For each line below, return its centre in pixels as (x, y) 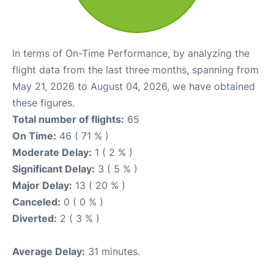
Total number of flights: (68, 119)
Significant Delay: (54, 169)
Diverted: (35, 218)
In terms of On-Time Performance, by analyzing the (131, 53)
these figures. (43, 103)
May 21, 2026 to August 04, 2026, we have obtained (134, 86)
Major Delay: (42, 185)
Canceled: (36, 202)
